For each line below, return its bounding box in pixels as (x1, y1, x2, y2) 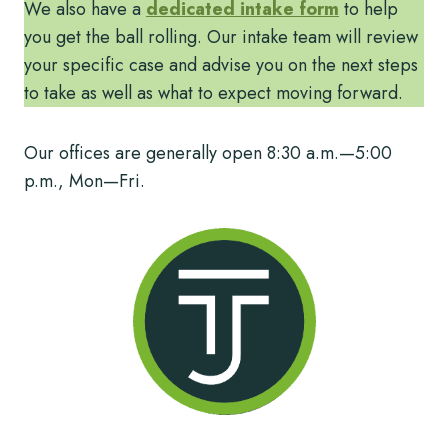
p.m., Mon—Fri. (24, 167, 145, 194)
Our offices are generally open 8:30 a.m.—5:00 (24, 139, 392, 166)
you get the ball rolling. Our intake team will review (24, 23, 418, 50)
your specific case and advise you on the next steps (24, 51, 418, 78)
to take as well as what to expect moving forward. (24, 79, 403, 106)
